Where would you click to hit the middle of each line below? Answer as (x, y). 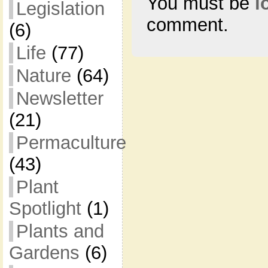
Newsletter (60, 98)
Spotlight (45, 208)
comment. (187, 25)
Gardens (44, 253)
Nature (43, 76)
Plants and (60, 231)
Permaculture (71, 143)
